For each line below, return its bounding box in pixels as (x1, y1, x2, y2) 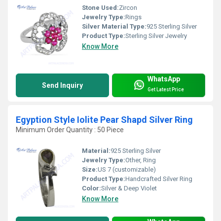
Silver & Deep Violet (101, 184, 157, 192)
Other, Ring (125, 156, 156, 164)
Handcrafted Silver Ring (125, 175, 192, 183)
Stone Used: (82, 4, 119, 12)
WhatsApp (147, 74, 180, 83)
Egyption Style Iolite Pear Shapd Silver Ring (16, 114, 193, 125)
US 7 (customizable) (98, 165, 156, 173)
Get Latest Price (147, 86, 184, 92)
